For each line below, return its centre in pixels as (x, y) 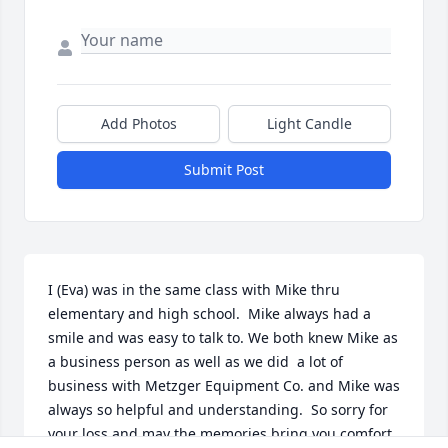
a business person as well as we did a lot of (195, 362)
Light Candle (309, 124)
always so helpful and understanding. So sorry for (218, 410)
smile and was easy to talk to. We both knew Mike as (223, 338)
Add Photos (138, 124)
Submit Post (224, 170)
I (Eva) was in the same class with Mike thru (194, 290)
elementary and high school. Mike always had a (209, 314)
